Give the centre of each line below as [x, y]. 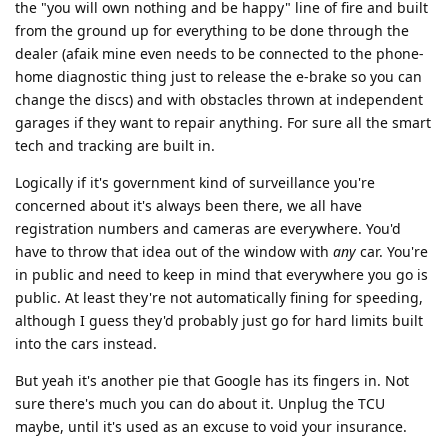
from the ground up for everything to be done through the [212, 31]
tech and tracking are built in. [115, 146]
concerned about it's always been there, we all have [188, 206]
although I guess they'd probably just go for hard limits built [219, 321]
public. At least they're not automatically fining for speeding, [219, 298]
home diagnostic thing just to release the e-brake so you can [218, 77]
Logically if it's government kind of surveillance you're [195, 183]
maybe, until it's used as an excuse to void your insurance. [211, 427]
